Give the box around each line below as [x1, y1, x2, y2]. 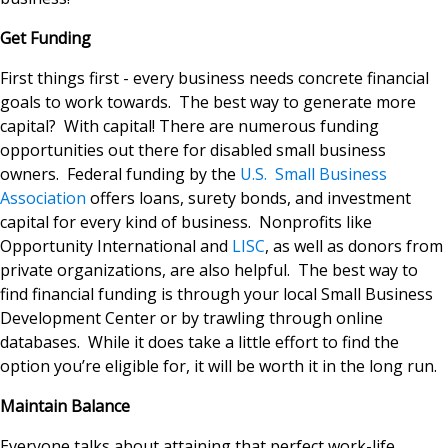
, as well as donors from [265, 235, 443, 258]
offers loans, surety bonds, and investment [86, 187, 411, 210]
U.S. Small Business [240, 163, 387, 186]
